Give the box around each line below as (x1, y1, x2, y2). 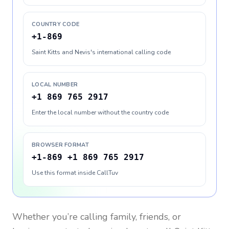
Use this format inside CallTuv (32, 169, 118, 177)
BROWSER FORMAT (32, 141, 89, 149)
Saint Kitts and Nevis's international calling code (32, 48, 171, 56)
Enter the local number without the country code (32, 108, 169, 117)
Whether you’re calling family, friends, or (12, 211, 181, 223)
